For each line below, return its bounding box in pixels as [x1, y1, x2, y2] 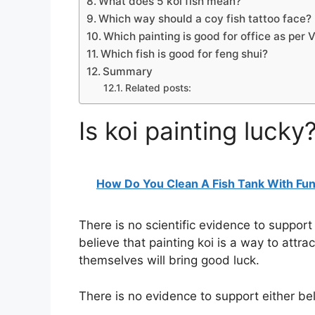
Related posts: [124, 82, 191, 94]
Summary [103, 64, 153, 78]
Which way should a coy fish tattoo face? [98, 11, 312, 25]
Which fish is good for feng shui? [101, 46, 269, 60]
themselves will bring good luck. [79, 253, 259, 268]
